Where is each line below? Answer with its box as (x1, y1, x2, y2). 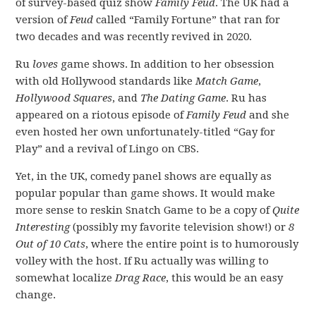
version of (16, 13, 71, 26)
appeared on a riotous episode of (16, 109, 187, 121)
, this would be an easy (166, 272, 284, 284)
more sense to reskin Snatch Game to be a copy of (16, 204, 273, 217)
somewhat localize (16, 272, 116, 284)
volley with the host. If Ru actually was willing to (16, 255, 269, 267)
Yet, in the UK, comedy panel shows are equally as (16, 170, 272, 183)
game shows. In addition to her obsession (58, 58, 275, 71)
